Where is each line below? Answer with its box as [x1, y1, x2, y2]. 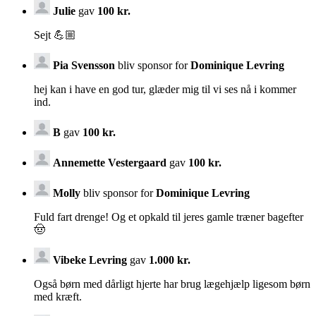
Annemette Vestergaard [53, 156, 169, 169]
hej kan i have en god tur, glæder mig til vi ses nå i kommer [34, 83, 296, 95]
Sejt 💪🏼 [34, 28, 76, 41]
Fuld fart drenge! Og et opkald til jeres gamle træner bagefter [34, 210, 303, 223]
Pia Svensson [53, 59, 115, 71]
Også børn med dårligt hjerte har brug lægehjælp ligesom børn [34, 277, 310, 290]
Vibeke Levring [53, 253, 127, 266]
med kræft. [34, 290, 82, 303]
